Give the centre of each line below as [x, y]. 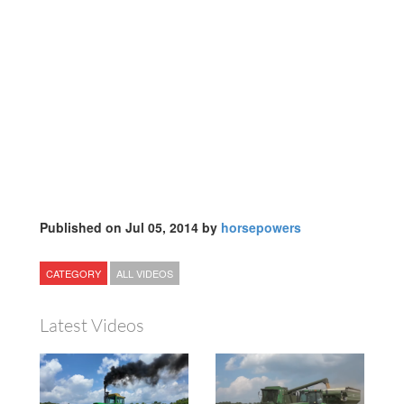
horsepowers [261, 228]
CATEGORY [73, 274]
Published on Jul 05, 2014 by [130, 228]
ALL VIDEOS [145, 274]
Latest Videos [92, 326]
